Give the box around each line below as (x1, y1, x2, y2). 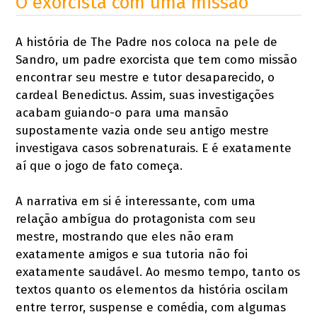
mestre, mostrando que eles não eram (16, 229, 234, 245)
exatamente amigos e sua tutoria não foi (16, 247, 248, 263)
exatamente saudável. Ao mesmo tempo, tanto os (16, 265, 301, 280)
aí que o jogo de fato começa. (16, 158, 183, 174)
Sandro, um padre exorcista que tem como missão (16, 52, 298, 68)
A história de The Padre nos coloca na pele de (16, 35, 278, 50)
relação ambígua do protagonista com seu (16, 212, 256, 227)
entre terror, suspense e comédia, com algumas (16, 300, 287, 316)
